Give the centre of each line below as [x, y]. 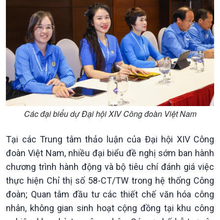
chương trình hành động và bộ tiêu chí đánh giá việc [110, 167]
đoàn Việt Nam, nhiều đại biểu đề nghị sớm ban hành [110, 153]
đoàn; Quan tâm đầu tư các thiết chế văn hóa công [110, 194]
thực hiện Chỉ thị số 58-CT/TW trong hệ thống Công [110, 180]
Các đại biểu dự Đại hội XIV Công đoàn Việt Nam [110, 114]
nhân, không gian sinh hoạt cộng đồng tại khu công [110, 208]
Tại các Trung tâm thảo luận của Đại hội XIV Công [110, 139]
